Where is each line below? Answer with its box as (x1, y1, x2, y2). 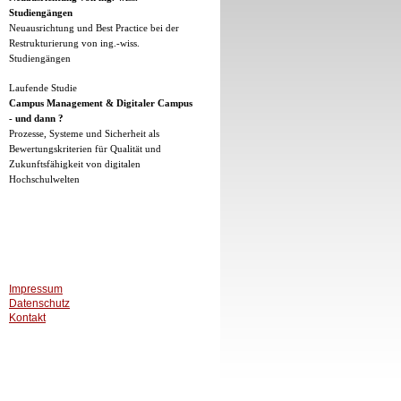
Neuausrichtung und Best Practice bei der (9, 23, 179, 33)
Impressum (9, 283, 63, 295)
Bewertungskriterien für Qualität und (9, 144, 161, 154)
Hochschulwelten (9, 175, 80, 184)
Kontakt (9, 311, 46, 324)
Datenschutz (9, 297, 70, 310)
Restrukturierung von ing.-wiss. (9, 38, 140, 48)
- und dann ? (9, 114, 64, 124)
